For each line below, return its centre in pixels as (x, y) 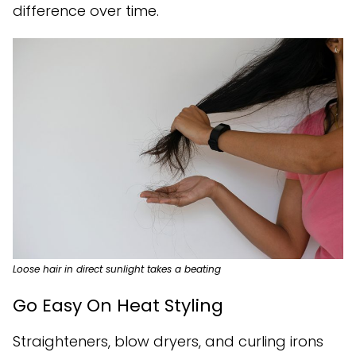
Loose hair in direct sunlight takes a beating (117, 269)
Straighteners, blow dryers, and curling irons (168, 341)
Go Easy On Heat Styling (118, 305)
